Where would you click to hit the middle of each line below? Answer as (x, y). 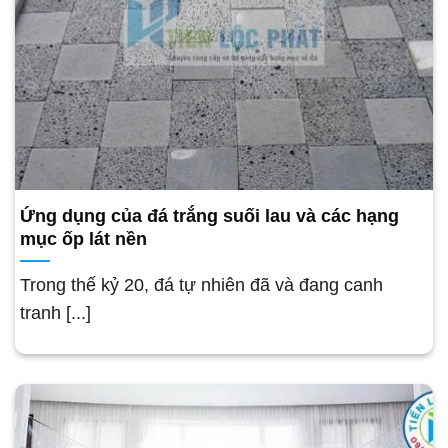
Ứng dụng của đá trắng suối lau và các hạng (209, 215)
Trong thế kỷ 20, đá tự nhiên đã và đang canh (201, 284)
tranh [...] (55, 312)
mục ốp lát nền (83, 238)
